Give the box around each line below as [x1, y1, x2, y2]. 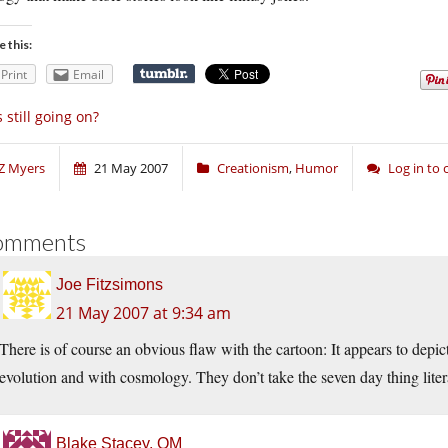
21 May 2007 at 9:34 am [56, 301, 231, 324]
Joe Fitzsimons [56, 275, 163, 293]
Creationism [217, 158, 289, 177]
